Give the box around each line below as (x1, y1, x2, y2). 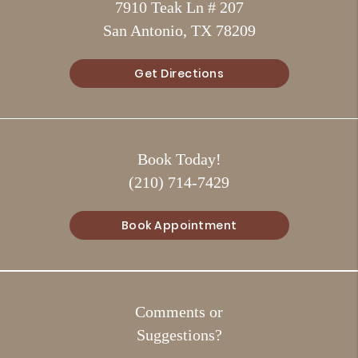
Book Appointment (121, 217, 237, 234)
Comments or (135, 304, 223, 322)
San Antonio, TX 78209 (102, 22, 256, 41)
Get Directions (134, 66, 224, 82)
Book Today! (137, 151, 221, 169)
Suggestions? (136, 327, 222, 345)
